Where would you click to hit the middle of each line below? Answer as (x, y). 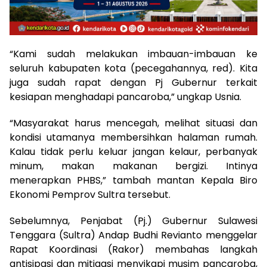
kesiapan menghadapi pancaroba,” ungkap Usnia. (125, 97)
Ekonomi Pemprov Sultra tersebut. (90, 195)
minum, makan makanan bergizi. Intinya (133, 166)
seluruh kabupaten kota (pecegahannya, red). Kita (133, 69)
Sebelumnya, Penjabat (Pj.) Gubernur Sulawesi (133, 221)
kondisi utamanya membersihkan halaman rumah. (133, 138)
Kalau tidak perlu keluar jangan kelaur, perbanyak (133, 152)
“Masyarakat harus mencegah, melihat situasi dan (133, 123)
